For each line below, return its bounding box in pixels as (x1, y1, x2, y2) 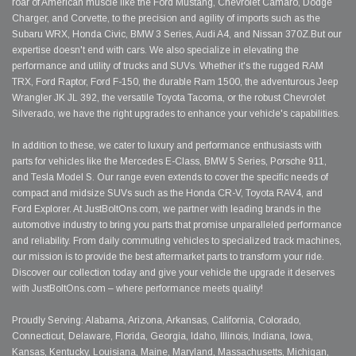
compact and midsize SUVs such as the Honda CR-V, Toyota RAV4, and (12, 188, 323, 199)
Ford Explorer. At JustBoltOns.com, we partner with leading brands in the (12, 203, 321, 215)
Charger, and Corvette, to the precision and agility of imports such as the (12, 13, 320, 25)
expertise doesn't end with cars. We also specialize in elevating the (12, 44, 299, 56)
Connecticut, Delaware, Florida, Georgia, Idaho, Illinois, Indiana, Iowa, (12, 331, 313, 342)
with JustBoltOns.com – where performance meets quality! (12, 283, 263, 295)
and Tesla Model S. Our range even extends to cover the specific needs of (12, 172, 328, 184)
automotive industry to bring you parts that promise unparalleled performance (12, 219, 342, 231)
